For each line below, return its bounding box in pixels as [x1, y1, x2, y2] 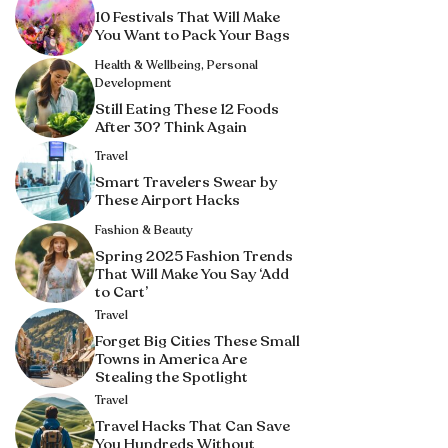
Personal [207, 56, 258, 73]
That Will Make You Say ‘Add [95, 263, 289, 284]
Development [95, 74, 171, 91]
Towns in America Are [95, 348, 247, 369]
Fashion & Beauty [95, 221, 192, 238]
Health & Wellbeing [95, 56, 201, 73]
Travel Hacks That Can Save [95, 415, 290, 436]
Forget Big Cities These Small [95, 330, 300, 351]
